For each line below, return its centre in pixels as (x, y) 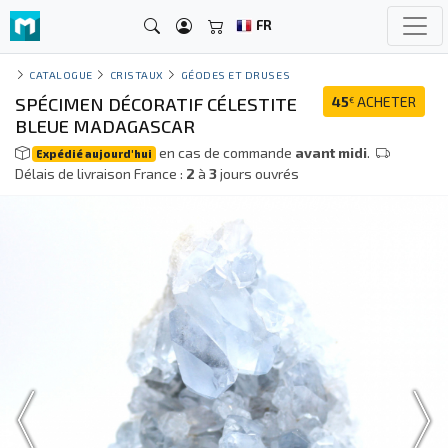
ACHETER (385, 102)
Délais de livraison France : (100, 173)
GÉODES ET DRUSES (235, 74)
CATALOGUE (61, 74)
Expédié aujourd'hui (94, 153)
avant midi (331, 152)
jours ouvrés (258, 173)
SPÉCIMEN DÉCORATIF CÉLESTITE (156, 104)
